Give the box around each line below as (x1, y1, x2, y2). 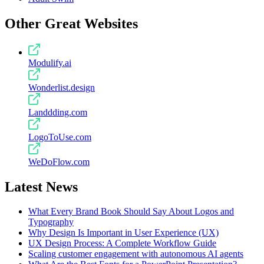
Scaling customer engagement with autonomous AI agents (28, 249, 243, 259)
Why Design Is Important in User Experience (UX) (28, 227, 219, 238)
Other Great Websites (5, 15, 138, 31)
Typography (28, 217, 74, 227)
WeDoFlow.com (28, 156, 90, 167)
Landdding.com (28, 107, 87, 117)
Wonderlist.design (28, 82, 95, 93)
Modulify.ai (28, 57, 71, 68)
